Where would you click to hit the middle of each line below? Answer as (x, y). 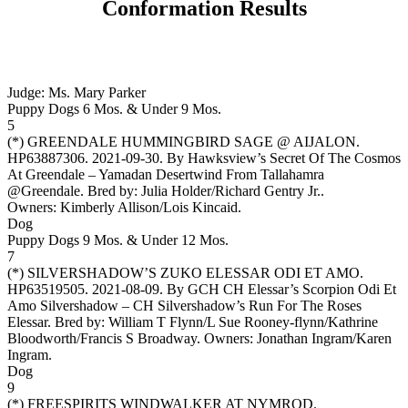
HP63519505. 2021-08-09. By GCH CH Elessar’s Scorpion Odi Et (202, 289)
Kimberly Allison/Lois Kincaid (149, 207)
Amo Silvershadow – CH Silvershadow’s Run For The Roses (184, 305)
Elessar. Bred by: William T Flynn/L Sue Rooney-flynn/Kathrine (193, 321)
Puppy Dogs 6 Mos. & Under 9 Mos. (114, 108)
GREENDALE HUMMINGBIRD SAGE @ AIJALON (192, 141)
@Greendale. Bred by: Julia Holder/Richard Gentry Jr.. (166, 190)
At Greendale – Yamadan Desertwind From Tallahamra (166, 174)
